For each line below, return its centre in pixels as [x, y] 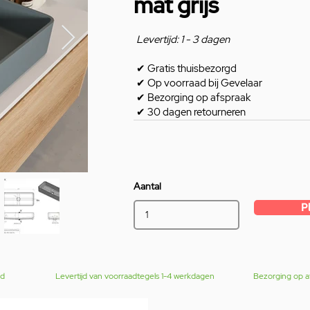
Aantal [147, 186]
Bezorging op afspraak [198, 98]
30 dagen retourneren [195, 112]
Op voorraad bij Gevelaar [204, 83]
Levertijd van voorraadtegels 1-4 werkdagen [135, 276]
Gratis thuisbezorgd [192, 69]
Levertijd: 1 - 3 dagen [183, 40]
